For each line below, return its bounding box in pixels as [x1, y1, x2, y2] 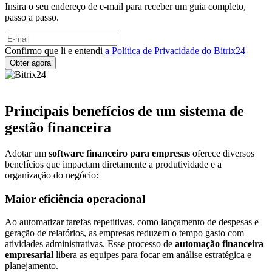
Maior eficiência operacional [5, 192, 145, 205]
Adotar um [5, 148, 49, 158]
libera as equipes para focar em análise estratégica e [53, 250, 251, 260]
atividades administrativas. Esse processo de [5, 239, 175, 250]
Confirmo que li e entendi [5, 46, 105, 56]
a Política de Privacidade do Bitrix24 [105, 46, 245, 56]
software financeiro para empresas [49, 148, 190, 158]
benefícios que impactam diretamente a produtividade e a [5, 158, 222, 169]
